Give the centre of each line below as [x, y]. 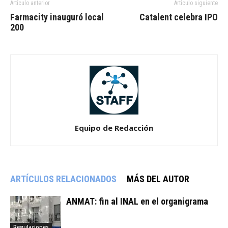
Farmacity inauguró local [57, 17]
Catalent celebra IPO [179, 17]
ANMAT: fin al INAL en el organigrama [137, 201]
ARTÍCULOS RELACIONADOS [63, 179]
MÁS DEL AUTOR [158, 179]
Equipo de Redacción [114, 128]
